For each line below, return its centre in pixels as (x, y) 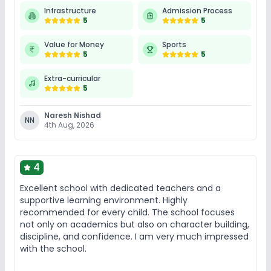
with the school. (53, 248)
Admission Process (197, 10)
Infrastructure (70, 10)
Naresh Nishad (73, 115)
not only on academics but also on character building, (135, 224)
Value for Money (74, 44)
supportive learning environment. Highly (104, 200)
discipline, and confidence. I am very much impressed (134, 236)
